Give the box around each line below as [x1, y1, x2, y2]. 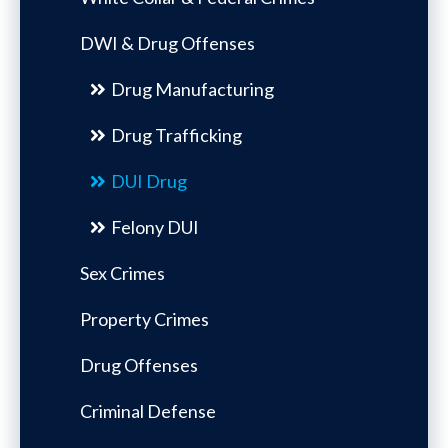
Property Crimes [80, 307, 209, 330]
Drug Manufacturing [111, 77, 274, 100]
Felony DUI [111, 215, 199, 238]
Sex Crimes [80, 261, 165, 284]
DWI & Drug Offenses [80, 31, 255, 54]
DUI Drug [111, 169, 187, 192]
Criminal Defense [80, 399, 216, 422]
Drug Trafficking [111, 123, 242, 146]
